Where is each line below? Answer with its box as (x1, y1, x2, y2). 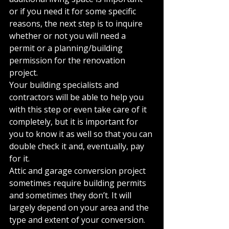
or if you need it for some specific (9, 6, 138, 17)
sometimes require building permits (9, 177, 148, 189)
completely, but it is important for (9, 116, 140, 127)
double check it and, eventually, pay (9, 141, 146, 152)
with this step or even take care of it (9, 104, 149, 115)
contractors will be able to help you (9, 91, 146, 103)
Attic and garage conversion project (9, 165, 148, 176)
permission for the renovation (9, 55, 127, 66)
